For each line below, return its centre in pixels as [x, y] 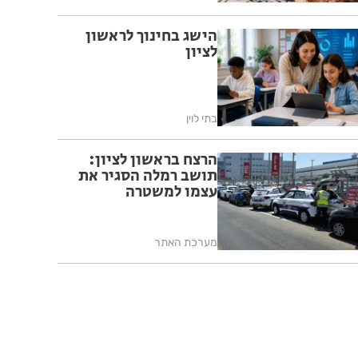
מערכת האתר [186, 242]
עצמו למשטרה [171, 192]
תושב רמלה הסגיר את [148, 176]
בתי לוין [202, 118]
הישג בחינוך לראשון [151, 37]
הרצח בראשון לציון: [153, 160]
